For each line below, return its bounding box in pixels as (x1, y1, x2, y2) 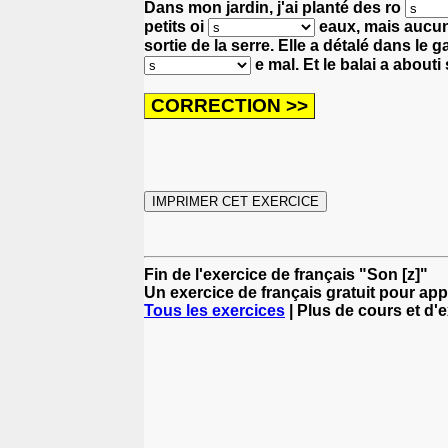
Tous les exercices (144, 301, 285, 319)
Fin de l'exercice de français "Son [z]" (144, 265, 428, 283)
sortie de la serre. (144, 36, 278, 54)
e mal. (251, 55, 303, 73)
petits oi (144, 17, 208, 35)
